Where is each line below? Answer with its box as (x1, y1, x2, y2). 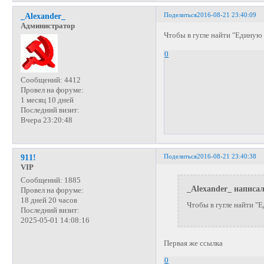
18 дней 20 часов (20, 196, 77, 205)
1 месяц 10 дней (20, 96, 74, 105)
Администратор (20, 22, 75, 31)
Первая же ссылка (164, 239, 223, 248)
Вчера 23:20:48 (20, 116, 72, 125)
